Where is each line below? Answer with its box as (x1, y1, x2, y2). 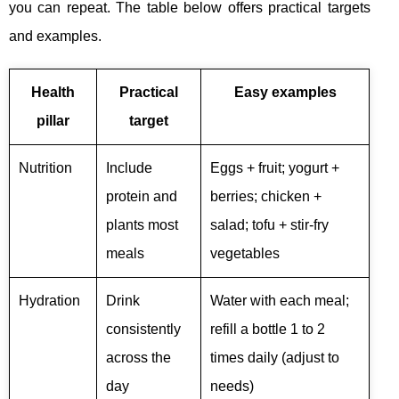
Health (31, 85, 75, 101)
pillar (37, 113, 69, 129)
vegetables (210, 246, 280, 262)
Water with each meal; (210, 293, 349, 309)
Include (106, 160, 152, 176)
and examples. (9, 28, 102, 45)
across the (106, 350, 171, 366)
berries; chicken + (210, 189, 322, 205)
